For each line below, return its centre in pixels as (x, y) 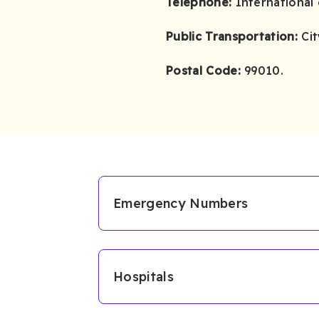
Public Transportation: (232, 36)
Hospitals (143, 276)
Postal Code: (203, 70)
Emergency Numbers (181, 203)
